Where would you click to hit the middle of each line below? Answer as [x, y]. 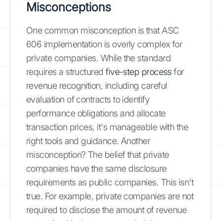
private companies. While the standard [99, 58]
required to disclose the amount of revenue [107, 210]
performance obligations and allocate [96, 113]
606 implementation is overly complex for [104, 44]
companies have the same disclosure [96, 168]
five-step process [139, 72]
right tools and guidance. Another [88, 141]
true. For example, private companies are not [110, 196]
